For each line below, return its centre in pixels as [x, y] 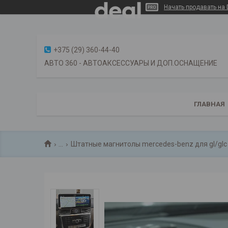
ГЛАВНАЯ [209, 104]
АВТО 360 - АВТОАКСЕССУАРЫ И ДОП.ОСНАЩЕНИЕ [131, 63]
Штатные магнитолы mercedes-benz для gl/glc [149, 144]
